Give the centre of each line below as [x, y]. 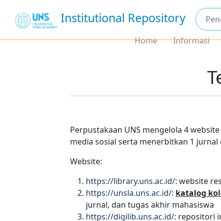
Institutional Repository [123, 18]
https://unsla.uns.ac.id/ [129, 193]
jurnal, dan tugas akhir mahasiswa [150, 205]
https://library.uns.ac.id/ [130, 181]
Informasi [191, 40]
